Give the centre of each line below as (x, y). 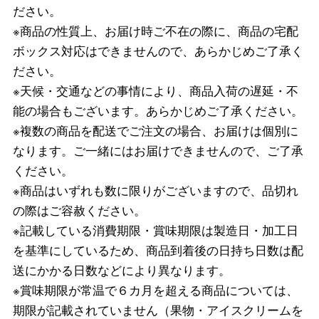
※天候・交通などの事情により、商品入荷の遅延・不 (155, 90)
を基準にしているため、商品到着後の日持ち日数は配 (158, 250)
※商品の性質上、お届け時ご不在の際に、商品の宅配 (155, 30)
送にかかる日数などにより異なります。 (121, 270)
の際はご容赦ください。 (79, 210)
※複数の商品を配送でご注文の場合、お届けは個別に (155, 130)
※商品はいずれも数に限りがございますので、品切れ (155, 190)
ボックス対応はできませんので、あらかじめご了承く (158, 50)
